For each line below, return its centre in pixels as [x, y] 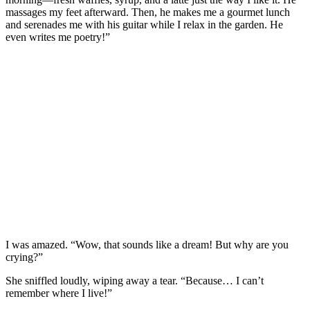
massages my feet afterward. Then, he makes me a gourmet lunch [148, 12]
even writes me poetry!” [58, 37]
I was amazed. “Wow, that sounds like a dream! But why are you [147, 244]
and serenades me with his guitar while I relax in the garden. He [144, 24]
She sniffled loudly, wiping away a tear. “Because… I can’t [135, 280]
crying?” [24, 257]
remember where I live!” [59, 293]
